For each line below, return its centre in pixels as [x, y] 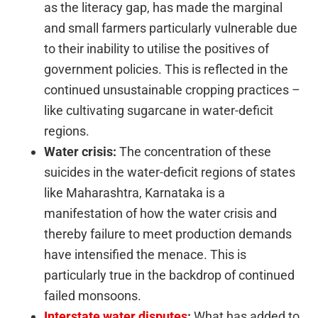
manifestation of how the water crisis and [161, 214]
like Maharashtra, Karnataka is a [135, 193]
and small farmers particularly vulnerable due [171, 28]
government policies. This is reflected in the [166, 70]
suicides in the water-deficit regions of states [170, 172]
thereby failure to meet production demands [168, 234]
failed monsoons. [93, 296]
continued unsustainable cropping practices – [172, 90]
